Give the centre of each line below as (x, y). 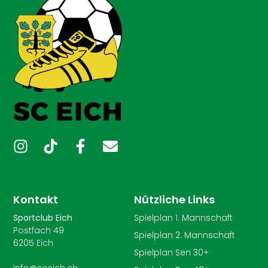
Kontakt (36, 200)
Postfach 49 (39, 231)
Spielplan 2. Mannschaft (185, 235)
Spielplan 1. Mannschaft (183, 218)
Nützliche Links (174, 200)
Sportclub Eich (43, 218)
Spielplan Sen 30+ (171, 253)
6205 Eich (33, 243)
